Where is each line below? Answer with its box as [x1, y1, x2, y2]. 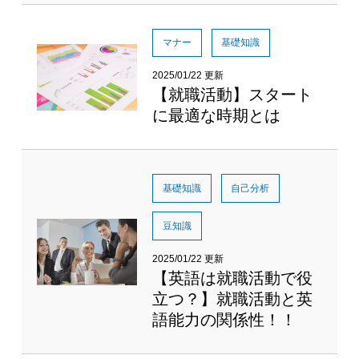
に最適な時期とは [152, 107, 281, 124]
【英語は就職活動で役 [152, 268, 313, 287]
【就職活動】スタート [152, 86, 313, 103]
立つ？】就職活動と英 [152, 289, 313, 308]
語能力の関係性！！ [152, 310, 297, 329]
